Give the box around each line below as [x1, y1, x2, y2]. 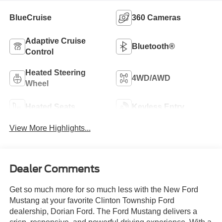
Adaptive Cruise [25, 37, 86, 46]
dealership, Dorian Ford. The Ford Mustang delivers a [9, 207, 197, 216]
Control [25, 48, 54, 56]
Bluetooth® [132, 42, 175, 51]
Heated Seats [25, 103, 75, 111]
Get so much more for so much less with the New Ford [9, 185, 198, 194]
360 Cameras [132, 13, 181, 22]
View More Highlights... [9, 124, 91, 133]
